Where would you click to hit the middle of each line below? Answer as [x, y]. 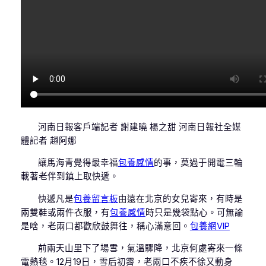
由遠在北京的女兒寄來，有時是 [180, 199]
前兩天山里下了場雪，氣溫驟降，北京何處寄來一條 [140, 248]
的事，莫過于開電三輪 [198, 163]
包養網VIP [210, 226]
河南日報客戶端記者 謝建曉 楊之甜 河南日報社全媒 [139, 127]
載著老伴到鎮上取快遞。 [69, 177]
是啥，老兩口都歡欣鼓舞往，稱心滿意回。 [105, 226]
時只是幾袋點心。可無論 [194, 212]
